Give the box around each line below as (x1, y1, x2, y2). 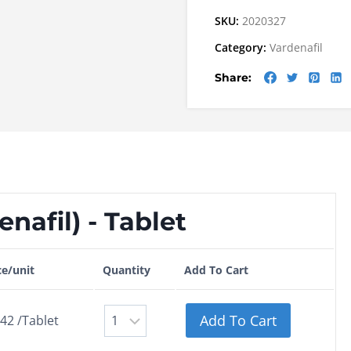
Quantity (103, 262, 150, 278)
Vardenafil (270, 40, 323, 56)
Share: (215, 70, 251, 85)
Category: (215, 40, 270, 56)
